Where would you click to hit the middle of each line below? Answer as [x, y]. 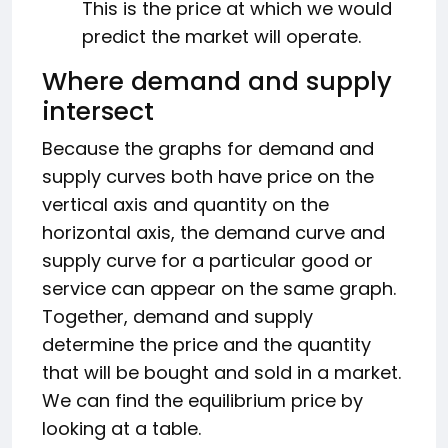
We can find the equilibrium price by [202, 400]
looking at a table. [121, 428]
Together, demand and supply [177, 316]
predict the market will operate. [221, 36]
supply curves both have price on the [208, 176]
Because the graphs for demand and [208, 148]
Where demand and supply [217, 81]
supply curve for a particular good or [207, 260]
